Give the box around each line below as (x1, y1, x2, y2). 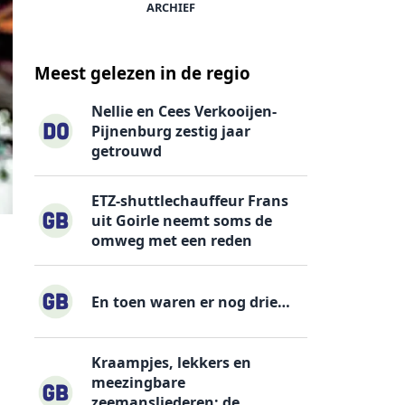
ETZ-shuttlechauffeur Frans (91, 190, 289, 211)
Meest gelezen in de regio (34, 61, 250, 85)
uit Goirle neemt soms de (91, 210, 273, 231)
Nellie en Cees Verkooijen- (91, 100, 278, 121)
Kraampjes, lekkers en (91, 353, 252, 373)
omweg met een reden (91, 230, 253, 250)
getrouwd (91, 140, 163, 161)
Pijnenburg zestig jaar (91, 120, 251, 141)
